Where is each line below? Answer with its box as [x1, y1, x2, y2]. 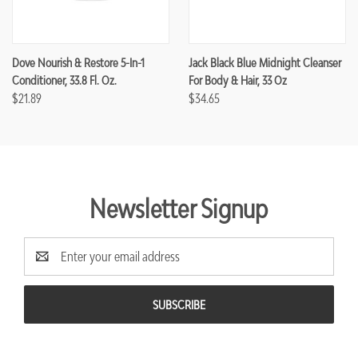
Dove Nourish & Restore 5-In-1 [12, 55, 145, 70]
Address [24, 258, 63, 275]
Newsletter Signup [89, 193, 268, 225]
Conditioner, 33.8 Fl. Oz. [12, 73, 117, 88]
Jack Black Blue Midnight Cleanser [189, 55, 341, 70]
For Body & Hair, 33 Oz [189, 73, 287, 88]
